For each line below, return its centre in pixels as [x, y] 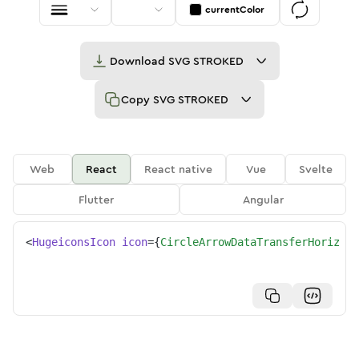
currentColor [235, 10]
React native [179, 169]
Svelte [316, 169]
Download [139, 61]
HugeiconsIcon [74, 242]
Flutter [96, 200]
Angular [263, 200]
